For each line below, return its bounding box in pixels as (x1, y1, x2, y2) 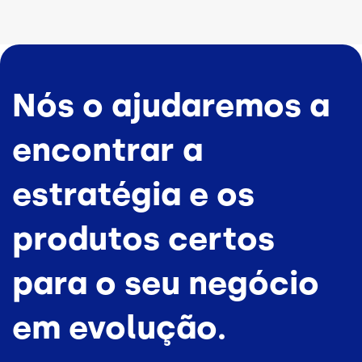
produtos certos (12, 218, 275, 258)
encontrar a (12, 129, 203, 169)
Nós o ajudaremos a (12, 85, 330, 124)
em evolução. (12, 307, 226, 347)
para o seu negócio (12, 263, 319, 302)
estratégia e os (12, 174, 255, 213)
